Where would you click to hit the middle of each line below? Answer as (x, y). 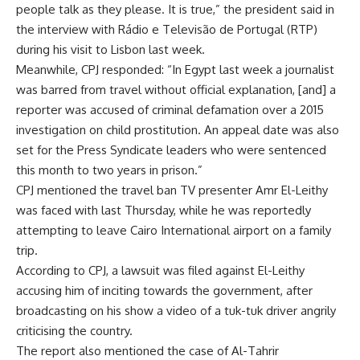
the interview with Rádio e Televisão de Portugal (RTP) (167, 30)
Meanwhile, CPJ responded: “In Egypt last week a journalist (175, 70)
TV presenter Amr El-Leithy (252, 190)
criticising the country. (74, 331)
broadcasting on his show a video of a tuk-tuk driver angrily (176, 311)
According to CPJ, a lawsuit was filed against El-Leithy (160, 271)
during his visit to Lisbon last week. (110, 50)
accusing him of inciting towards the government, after (164, 291)
